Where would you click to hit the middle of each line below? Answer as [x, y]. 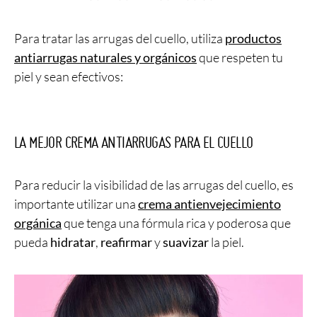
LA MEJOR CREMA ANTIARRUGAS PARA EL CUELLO [134, 143]
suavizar [186, 242]
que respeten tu [240, 58]
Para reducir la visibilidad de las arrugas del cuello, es [154, 185]
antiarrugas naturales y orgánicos [105, 58]
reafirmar [126, 242]
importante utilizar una [76, 204]
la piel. [226, 242]
